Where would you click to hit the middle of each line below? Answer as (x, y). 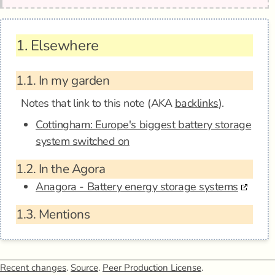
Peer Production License (152, 268)
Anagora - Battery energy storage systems (137, 187)
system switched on (83, 141)
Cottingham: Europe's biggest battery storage (144, 125)
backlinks (196, 103)
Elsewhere (63, 45)
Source (84, 268)
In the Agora (71, 169)
